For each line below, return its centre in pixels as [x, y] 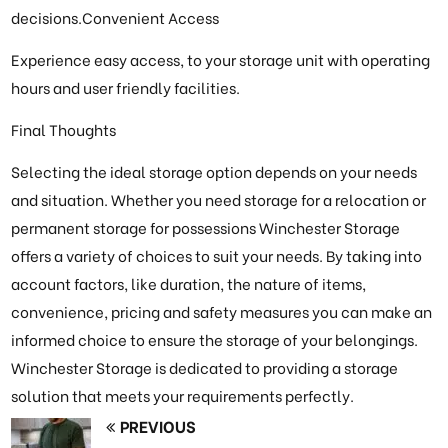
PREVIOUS [158, 426]
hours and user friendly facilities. [126, 87]
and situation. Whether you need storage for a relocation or [219, 199]
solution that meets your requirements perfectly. [183, 395]
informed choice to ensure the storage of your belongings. [215, 339]
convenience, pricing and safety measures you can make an [222, 311]
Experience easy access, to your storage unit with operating [221, 59]
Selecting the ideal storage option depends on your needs [214, 171]
